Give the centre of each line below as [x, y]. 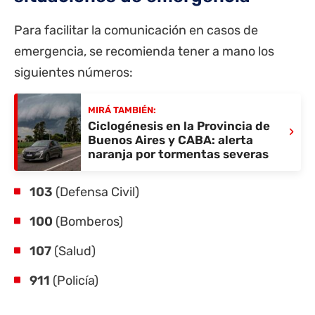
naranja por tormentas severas [178, 154]
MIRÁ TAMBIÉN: [122, 110]
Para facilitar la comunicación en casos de [136, 30]
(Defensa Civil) [96, 192]
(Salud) [73, 251]
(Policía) [74, 280]
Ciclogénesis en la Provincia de [179, 126]
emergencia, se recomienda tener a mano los [144, 51]
